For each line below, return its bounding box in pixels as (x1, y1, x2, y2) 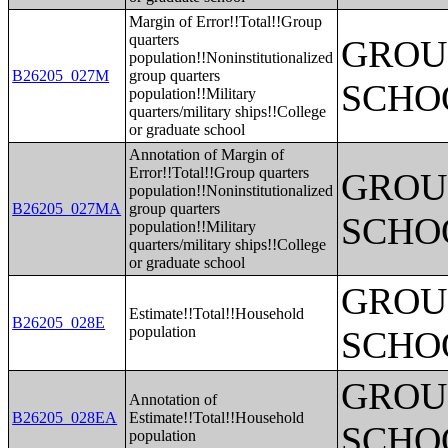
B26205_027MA (12, 200, 122, 217)
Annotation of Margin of (129, 146, 285, 163)
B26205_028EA (12, 409, 118, 426)
